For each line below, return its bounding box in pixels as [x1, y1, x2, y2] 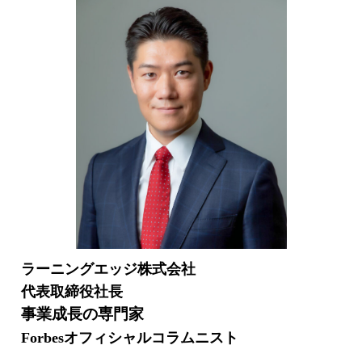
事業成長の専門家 [21, 305, 144, 322]
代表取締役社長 [21, 283, 123, 300]
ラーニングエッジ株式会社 [21, 260, 210, 277]
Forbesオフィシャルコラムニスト [21, 329, 238, 346]
